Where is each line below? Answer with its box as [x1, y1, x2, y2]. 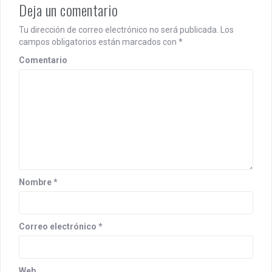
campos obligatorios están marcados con [19, 37, 178, 47]
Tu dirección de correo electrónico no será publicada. [19, 25, 219, 35]
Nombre [19, 177, 53, 188]
